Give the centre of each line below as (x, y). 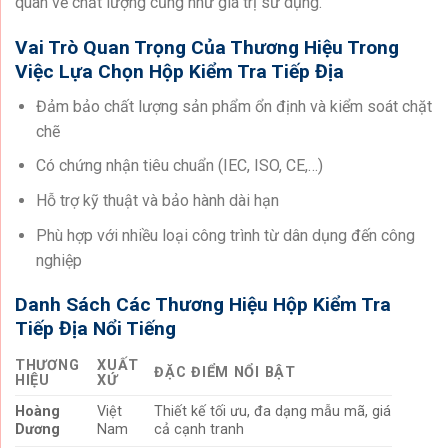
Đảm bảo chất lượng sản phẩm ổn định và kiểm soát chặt (233, 106)
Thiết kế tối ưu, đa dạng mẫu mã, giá (273, 411)
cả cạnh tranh (199, 429)
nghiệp (58, 260)
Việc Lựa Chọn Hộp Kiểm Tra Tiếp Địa (179, 72)
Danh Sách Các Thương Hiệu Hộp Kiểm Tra (203, 305)
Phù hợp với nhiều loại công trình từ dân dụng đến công (225, 235)
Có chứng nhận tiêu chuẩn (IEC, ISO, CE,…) (179, 166)
